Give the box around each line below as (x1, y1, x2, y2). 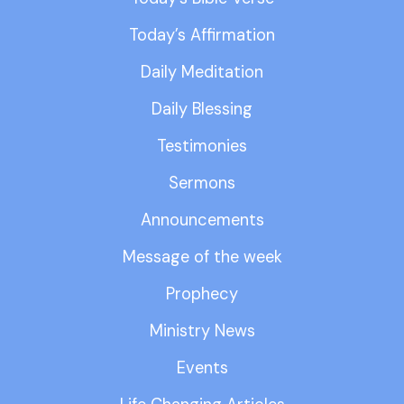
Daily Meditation (141, 61, 263, 84)
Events (176, 357, 228, 380)
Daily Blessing (151, 98, 252, 121)
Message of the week (122, 246, 282, 269)
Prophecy (166, 283, 238, 306)
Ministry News (149, 320, 255, 343)
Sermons (169, 172, 235, 195)
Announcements (140, 209, 264, 232)
